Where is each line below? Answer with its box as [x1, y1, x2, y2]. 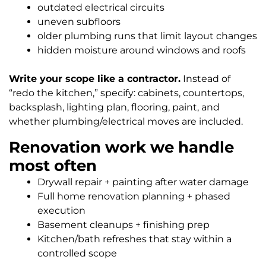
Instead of [180, 72, 230, 84]
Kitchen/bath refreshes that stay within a [37, 233, 232, 245]
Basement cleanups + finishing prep [37, 218, 210, 230]
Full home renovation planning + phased [37, 190, 230, 202]
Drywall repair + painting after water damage [37, 176, 249, 188]
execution [37, 204, 85, 216]
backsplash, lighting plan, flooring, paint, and [9, 101, 220, 113]
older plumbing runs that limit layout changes [37, 30, 257, 42]
